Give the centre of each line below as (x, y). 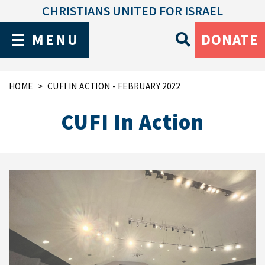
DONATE (230, 40)
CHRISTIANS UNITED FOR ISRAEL (132, 11)
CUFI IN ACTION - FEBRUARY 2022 (114, 86)
